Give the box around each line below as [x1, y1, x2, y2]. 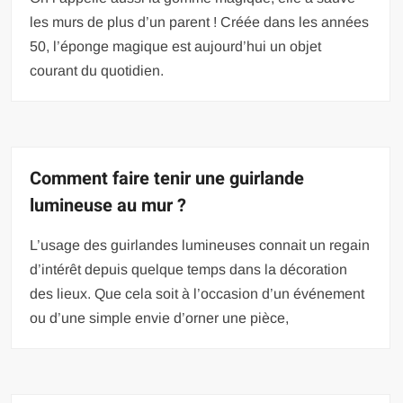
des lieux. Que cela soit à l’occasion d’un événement [30, 286, 365, 301]
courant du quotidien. [30, 63, 165, 78]
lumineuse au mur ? [30, 193, 187, 219]
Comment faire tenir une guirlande [30, 166, 305, 192]
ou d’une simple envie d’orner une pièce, [30, 310, 290, 326]
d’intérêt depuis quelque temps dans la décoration [30, 262, 348, 277]
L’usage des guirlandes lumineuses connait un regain [30, 237, 371, 253]
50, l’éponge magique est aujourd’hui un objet [30, 39, 322, 54]
